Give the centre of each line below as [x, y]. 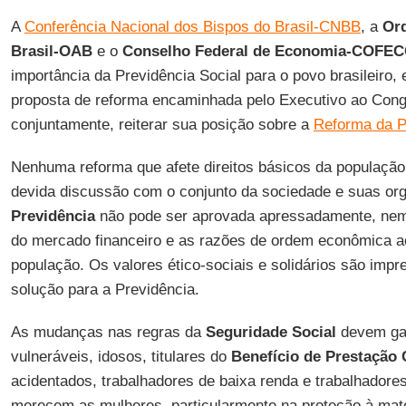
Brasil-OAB [51, 51]
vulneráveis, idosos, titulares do [121, 357]
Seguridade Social [271, 332]
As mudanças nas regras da [108, 332]
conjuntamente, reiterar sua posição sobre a [162, 125]
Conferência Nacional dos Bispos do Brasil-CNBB [192, 27]
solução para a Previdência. [105, 290]
